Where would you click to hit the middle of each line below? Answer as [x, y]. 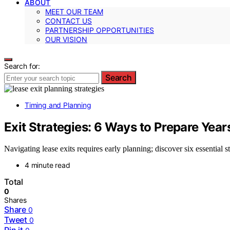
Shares [15, 200]
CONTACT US [69, 21]
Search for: [22, 66]
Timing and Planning [58, 105]
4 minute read [47, 165]
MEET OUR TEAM [74, 11]
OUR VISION [66, 39]
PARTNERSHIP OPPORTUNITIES [100, 30]
